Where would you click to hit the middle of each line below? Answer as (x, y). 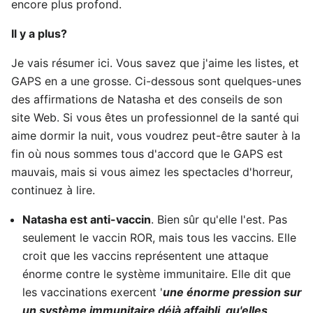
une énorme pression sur (232, 292)
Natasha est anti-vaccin (87, 219)
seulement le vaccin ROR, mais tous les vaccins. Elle (159, 238)
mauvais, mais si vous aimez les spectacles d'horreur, (152, 172)
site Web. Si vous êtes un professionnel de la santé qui (155, 117)
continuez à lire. (53, 190)
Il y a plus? (39, 34)
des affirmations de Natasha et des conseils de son (147, 99)
